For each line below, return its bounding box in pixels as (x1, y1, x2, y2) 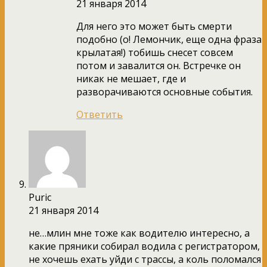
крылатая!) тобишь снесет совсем (76, 45, 233, 59)
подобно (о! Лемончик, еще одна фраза (76, 32, 262, 46)
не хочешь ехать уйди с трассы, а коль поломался (29, 252, 261, 266)
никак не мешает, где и (76, 72, 186, 85)
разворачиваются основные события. (76, 85, 253, 98)
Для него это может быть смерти (76, 19, 232, 33)
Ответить (76, 107, 123, 121)
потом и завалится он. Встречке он (76, 58, 241, 72)
